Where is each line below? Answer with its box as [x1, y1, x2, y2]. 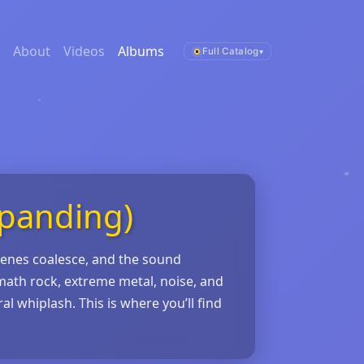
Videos [63, 42, 105, 60]
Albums [117, 42, 164, 60]
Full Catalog [201, 45, 259, 57]
